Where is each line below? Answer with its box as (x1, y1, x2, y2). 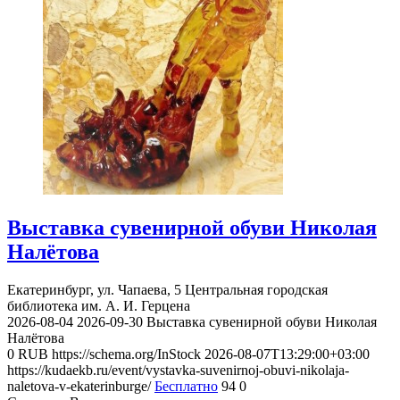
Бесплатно (154, 378, 218, 394)
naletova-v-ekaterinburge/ (7, 378, 151, 394)
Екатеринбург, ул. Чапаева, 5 (7, 281, 181, 297)
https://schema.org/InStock (52, 346, 201, 362)
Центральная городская (185, 281, 328, 297)
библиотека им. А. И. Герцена (7, 297, 190, 313)
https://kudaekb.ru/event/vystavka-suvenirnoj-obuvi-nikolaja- (7, 362, 349, 378)
